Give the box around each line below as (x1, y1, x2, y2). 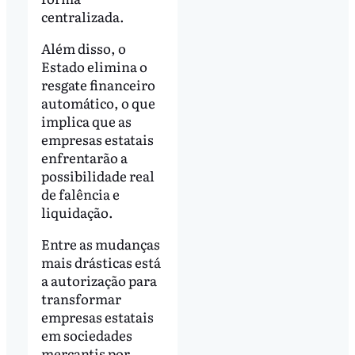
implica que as (40, 111, 132, 132)
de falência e (40, 184, 120, 204)
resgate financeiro (40, 74, 155, 95)
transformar (40, 288, 121, 308)
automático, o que (40, 93, 155, 113)
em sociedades (40, 324, 132, 345)
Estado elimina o (40, 56, 147, 77)
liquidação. (40, 202, 113, 223)
